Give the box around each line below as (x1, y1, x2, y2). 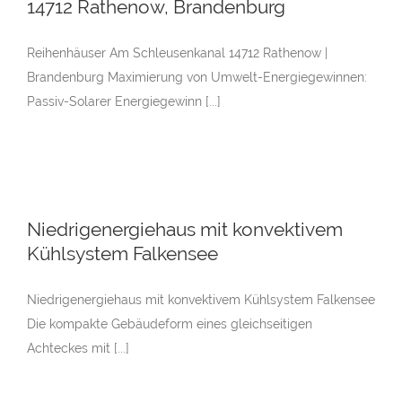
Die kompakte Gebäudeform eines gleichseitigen (27, 317, 312, 332)
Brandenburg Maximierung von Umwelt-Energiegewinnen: (27, 70, 367, 85)
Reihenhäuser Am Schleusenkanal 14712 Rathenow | (27, 46, 328, 61)
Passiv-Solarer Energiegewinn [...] (27, 94, 221, 109)
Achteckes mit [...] (27, 341, 129, 356)
